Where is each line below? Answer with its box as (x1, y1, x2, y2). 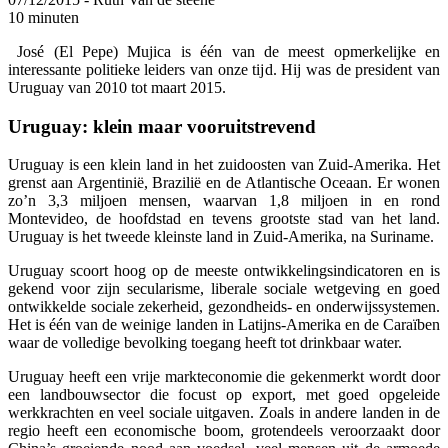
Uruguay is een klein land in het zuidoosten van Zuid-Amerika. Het (8, 156, 440, 174)
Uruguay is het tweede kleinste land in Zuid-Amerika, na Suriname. (8, 228, 434, 246)
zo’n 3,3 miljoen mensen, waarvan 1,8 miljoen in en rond (8, 192, 440, 210)
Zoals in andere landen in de (259, 404, 440, 422)
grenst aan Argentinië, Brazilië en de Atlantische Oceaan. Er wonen (8, 174, 440, 192)
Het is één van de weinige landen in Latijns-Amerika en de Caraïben (8, 316, 440, 334)
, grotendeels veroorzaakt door (239, 422, 441, 440)
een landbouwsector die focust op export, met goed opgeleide (8, 386, 440, 404)
